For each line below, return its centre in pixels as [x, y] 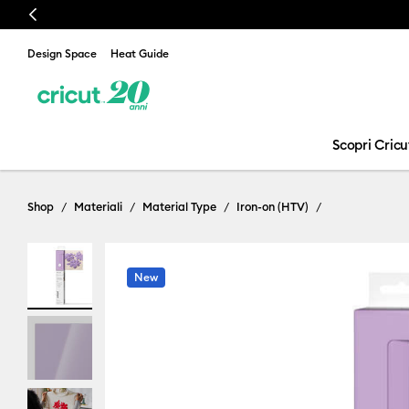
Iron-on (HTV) [273, 206]
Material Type [179, 206]
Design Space [62, 53]
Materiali [98, 206]
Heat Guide [140, 53]
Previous [51, 15]
